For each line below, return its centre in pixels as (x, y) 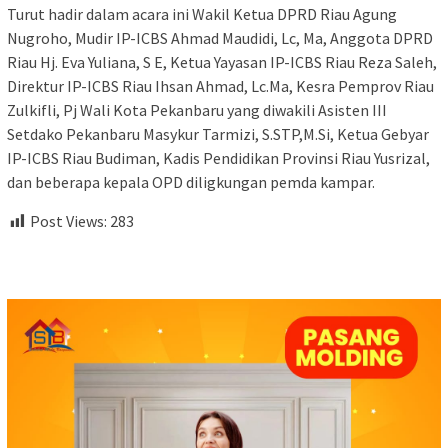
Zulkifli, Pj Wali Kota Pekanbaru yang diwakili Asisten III (197, 110)
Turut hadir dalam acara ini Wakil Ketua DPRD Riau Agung (202, 14)
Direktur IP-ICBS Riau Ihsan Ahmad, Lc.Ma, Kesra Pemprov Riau (220, 86)
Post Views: (68, 221)
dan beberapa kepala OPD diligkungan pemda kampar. (191, 182)
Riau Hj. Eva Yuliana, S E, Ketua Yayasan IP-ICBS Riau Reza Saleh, (222, 62)
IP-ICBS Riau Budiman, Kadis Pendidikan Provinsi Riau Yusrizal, (218, 158)
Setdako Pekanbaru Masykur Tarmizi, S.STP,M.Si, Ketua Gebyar (218, 134)
